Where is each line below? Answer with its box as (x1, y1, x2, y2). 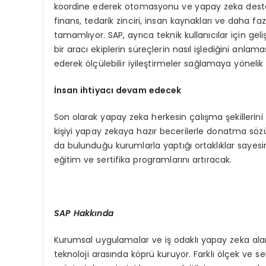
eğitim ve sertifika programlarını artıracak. (53, 154, 232, 166)
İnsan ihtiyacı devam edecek (53, 84, 182, 96)
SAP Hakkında (53, 207, 113, 219)
